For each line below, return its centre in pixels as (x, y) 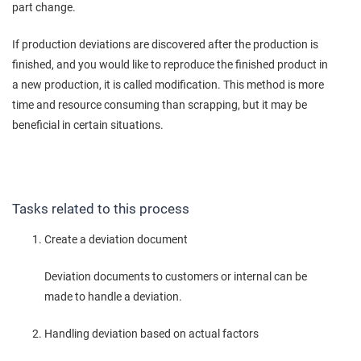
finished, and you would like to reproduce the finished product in (170, 65)
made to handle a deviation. (113, 296)
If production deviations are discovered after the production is (165, 45)
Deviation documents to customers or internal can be (176, 276)
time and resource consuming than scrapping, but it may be (160, 105)
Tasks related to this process (101, 208)
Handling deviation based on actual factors (151, 333)
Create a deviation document (116, 239)
